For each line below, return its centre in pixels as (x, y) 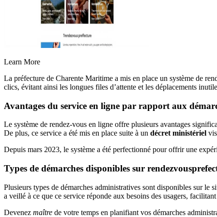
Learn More (22, 62)
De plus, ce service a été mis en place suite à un (77, 133)
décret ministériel (178, 133)
